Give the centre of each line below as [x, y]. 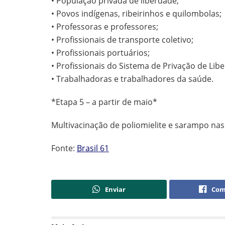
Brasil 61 [93, 148]
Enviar [116, 190]
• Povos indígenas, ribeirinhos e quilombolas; [136, 14]
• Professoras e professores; [105, 27]
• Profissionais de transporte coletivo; [122, 40]
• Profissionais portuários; [100, 53]
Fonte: [64, 148]
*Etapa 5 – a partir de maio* [104, 102]
